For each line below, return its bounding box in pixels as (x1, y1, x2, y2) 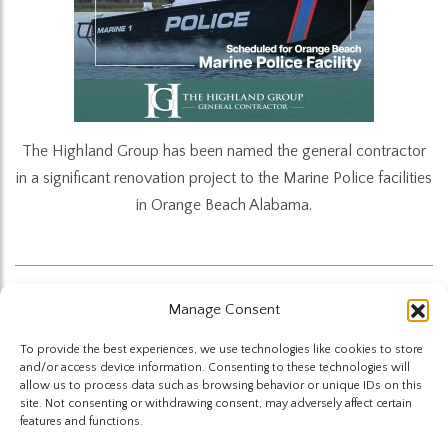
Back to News (165, 310, 283, 333)
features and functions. (20, 415, 143, 428)
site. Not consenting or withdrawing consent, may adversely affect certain (20, 397, 412, 410)
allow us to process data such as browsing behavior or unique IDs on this (20, 379, 422, 392)
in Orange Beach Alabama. (136, 195, 312, 214)
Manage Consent (168, 301, 280, 318)
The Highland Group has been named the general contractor (22, 141, 426, 160)
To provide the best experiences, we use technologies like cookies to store (20, 343, 423, 356)
